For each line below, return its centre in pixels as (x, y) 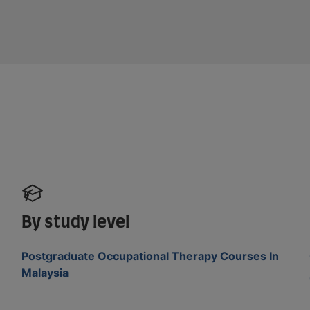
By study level (76, 222)
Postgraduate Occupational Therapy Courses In (151, 256)
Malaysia (45, 272)
